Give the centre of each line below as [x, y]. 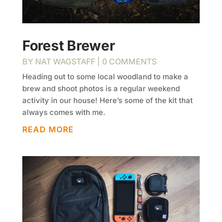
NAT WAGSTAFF [65, 62]
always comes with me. [64, 112]
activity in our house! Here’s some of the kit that [107, 101]
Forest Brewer [68, 46]
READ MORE [48, 130]
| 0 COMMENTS [126, 62]
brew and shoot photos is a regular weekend [101, 89]
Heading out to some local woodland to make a [105, 77]
